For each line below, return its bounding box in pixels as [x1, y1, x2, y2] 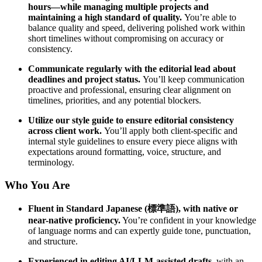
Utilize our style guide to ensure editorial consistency [28, 115, 234, 126]
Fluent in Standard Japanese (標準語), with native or [28, 203, 238, 213]
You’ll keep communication [143, 74, 244, 85]
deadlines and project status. [28, 74, 143, 85]
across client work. [28, 126, 104, 136]
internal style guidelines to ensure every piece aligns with [28, 136, 237, 147]
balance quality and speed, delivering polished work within [28, 23, 245, 33]
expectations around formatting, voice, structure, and [28, 147, 221, 157]
